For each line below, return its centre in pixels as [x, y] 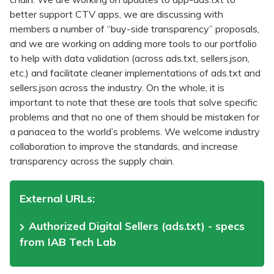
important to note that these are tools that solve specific [134, 102]
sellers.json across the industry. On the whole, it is [117, 88]
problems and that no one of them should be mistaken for [135, 117]
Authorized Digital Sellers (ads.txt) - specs [137, 226]
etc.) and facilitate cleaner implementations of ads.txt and [135, 73]
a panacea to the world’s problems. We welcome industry [135, 132]
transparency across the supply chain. [92, 161]
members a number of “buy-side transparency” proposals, [135, 29]
